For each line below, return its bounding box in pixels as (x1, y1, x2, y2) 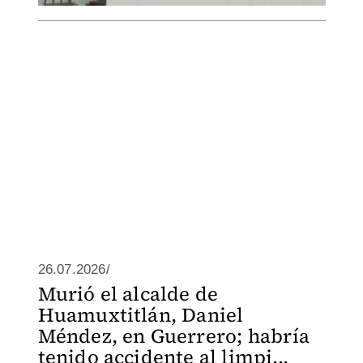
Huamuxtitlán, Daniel (37, 301, 244, 328)
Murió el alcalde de (37, 280, 219, 307)
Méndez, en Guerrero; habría (37, 322, 310, 349)
